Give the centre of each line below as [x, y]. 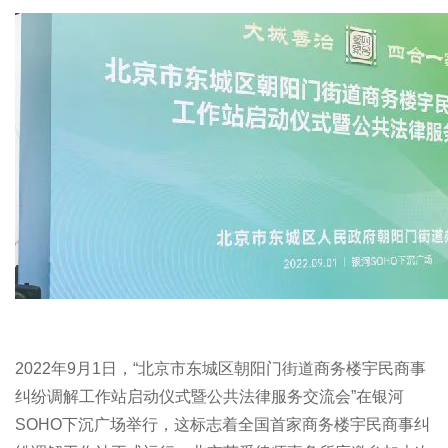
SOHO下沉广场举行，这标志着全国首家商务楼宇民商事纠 [222, 424]
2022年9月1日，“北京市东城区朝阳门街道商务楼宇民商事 [220, 368]
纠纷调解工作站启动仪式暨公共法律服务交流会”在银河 [209, 396]
